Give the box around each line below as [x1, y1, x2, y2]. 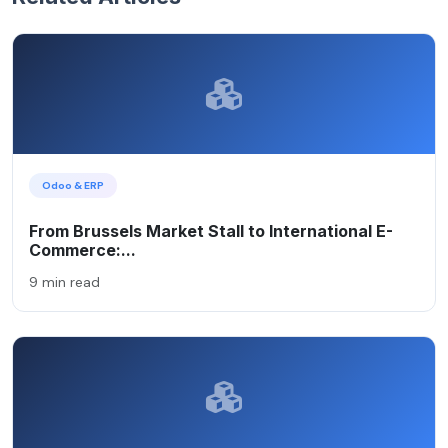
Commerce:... [29, 239, 136, 260]
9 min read [29, 272, 100, 291]
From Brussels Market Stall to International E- [29, 220, 393, 241]
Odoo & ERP [41, 178, 104, 192]
